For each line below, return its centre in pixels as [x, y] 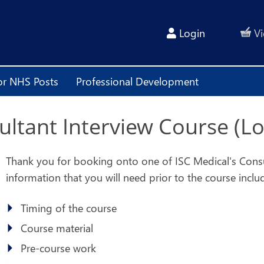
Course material [57, 228]
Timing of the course [69, 208]
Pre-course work [58, 248]
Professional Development [137, 81]
